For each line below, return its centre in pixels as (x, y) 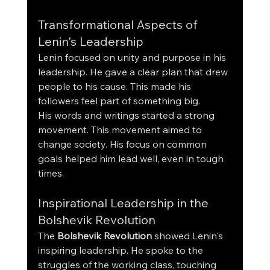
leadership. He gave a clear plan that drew (134, 72)
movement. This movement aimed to (121, 130)
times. (51, 173)
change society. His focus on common (123, 144)
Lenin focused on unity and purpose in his (133, 58)
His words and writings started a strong (127, 115)
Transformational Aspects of (119, 25)
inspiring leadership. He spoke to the (121, 250)
